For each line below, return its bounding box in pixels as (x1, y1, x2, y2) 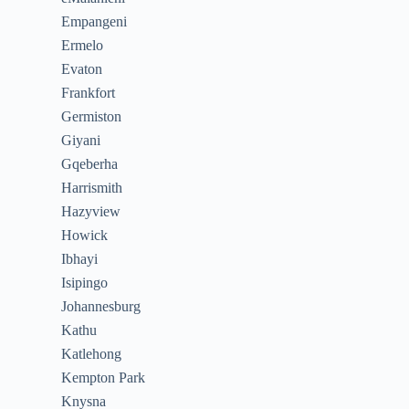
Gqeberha (61, 156, 119, 172)
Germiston (61, 109, 122, 124)
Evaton (61, 61, 103, 77)
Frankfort (61, 85, 116, 100)
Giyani (61, 132, 101, 148)
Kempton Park (61, 370, 146, 385)
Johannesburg (61, 299, 142, 314)
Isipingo (61, 275, 109, 290)
